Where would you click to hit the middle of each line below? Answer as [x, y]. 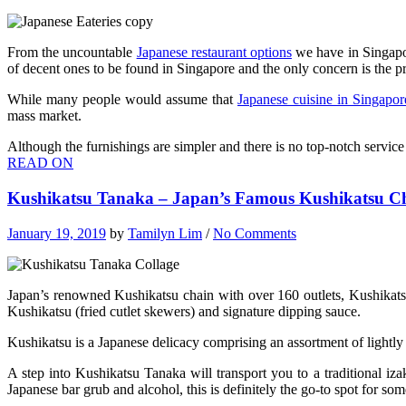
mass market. [44, 116]
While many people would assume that [122, 100]
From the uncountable [72, 53]
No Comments [255, 233]
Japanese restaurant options [214, 53]
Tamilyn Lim [165, 233]
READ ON [40, 163]
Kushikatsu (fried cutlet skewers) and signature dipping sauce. [184, 311]
